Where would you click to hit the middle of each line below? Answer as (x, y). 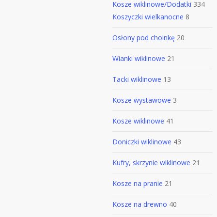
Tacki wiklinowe (137, 79)
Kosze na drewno (140, 204)
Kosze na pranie (138, 183)
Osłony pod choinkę (144, 38)
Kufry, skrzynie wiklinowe (151, 163)
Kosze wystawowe (142, 100)
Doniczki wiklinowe (142, 142)
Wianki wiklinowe (139, 58)
